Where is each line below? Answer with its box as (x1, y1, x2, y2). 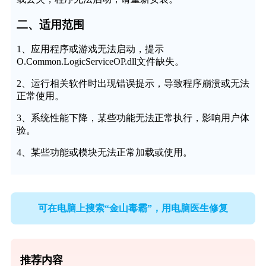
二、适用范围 (16, 18, 84, 31)
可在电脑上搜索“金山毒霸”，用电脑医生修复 (38, 202, 228, 213)
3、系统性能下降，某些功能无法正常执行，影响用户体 (16, 113, 249, 123)
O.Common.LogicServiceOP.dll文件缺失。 (16, 56, 184, 67)
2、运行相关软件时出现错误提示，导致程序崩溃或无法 (16, 78, 249, 89)
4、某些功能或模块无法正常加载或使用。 (16, 147, 192, 158)
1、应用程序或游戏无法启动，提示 (16, 44, 164, 55)
